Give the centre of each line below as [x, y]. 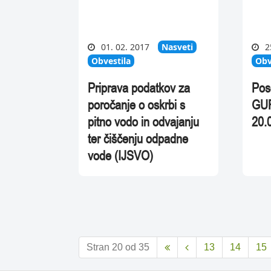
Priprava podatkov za [139, 88]
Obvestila [111, 61]
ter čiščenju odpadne [138, 139]
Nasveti [177, 47]
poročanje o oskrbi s [136, 105]
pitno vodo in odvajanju [143, 122]
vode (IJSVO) [120, 156]
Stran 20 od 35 [118, 247]
